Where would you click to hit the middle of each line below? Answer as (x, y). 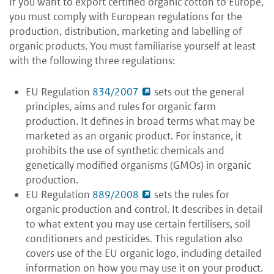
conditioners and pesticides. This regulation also (134, 239)
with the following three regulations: (92, 61)
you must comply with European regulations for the (126, 17)
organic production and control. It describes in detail (144, 209)
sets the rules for (191, 195)
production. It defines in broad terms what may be (140, 121)
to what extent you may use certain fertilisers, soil (138, 224)
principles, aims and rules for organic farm (121, 107)
